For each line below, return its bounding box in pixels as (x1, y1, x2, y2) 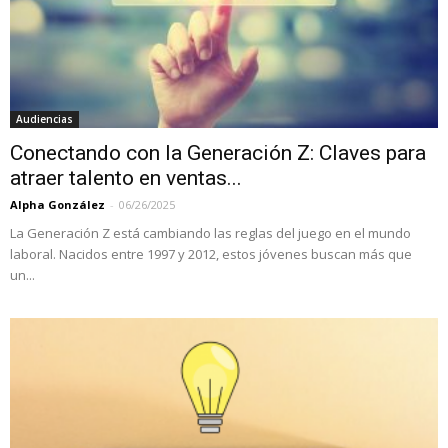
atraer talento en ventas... (10, 166, 242, 191)
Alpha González (10, 197, 105, 213)
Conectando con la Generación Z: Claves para (10, 141, 426, 166)
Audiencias (16, 112, 73, 127)
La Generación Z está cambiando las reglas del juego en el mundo (10, 224, 411, 243)
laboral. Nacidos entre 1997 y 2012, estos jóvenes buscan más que (10, 245, 412, 264)
